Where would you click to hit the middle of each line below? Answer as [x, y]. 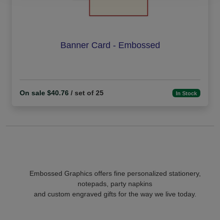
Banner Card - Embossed [110, 45]
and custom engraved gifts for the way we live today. [115, 194]
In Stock [187, 93]
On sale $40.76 [44, 93]
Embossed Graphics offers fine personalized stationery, [115, 173]
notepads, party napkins [115, 184]
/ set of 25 [86, 93]
